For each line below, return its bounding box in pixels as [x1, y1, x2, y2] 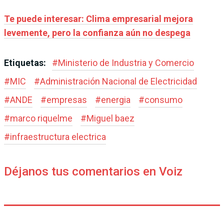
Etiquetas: [4, 57, 48, 68]
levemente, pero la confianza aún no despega [4, 27, 190, 38]
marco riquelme [10, 112, 72, 123]
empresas [46, 94, 87, 105]
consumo [144, 94, 182, 105]
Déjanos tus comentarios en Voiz [4, 164, 182, 178]
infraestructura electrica [10, 131, 106, 142]
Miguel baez [86, 112, 134, 123]
